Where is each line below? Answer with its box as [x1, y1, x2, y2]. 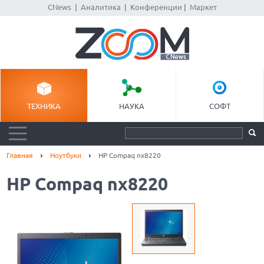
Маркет [189, 3, 217, 11]
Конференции [130, 3, 182, 11]
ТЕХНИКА [27, 102, 61, 110]
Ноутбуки [50, 151, 82, 159]
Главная [6, 151, 34, 159]
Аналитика [80, 3, 121, 11]
